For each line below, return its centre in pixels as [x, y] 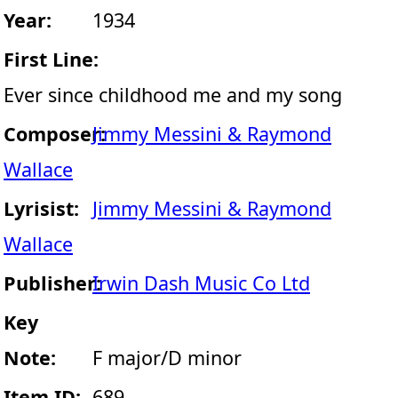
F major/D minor [167, 358]
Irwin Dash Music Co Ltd [201, 283]
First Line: [51, 59]
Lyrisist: [41, 208]
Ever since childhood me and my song [173, 95]
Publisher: [52, 283]
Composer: [55, 134]
